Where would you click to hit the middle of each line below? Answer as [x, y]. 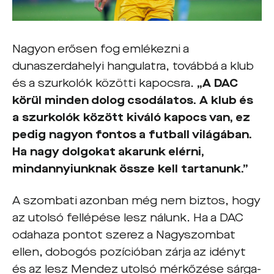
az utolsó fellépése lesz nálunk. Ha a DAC [128, 217]
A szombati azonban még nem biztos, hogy [136, 200]
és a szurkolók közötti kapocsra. [105, 83]
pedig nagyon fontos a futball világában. [132, 134]
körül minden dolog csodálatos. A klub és [133, 100]
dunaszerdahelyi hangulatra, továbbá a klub [133, 66]
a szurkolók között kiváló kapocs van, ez [131, 117]
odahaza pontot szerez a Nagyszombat [124, 235]
